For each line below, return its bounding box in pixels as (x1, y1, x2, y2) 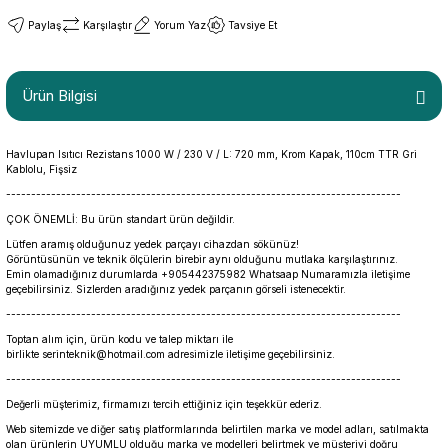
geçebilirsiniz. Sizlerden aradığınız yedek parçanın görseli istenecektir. (6, 283, 346, 295)
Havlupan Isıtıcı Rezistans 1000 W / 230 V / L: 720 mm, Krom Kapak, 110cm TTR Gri (6, 148, 417, 160)
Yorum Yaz (154, 19, 206, 31)
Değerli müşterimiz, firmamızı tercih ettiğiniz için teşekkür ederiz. (6, 398, 322, 410)
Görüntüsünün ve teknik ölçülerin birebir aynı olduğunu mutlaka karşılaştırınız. (6, 253, 398, 265)
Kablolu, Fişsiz (6, 163, 77, 175)
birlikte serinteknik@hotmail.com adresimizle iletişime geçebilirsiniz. (6, 348, 338, 360)
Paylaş (28, 19, 61, 31)
